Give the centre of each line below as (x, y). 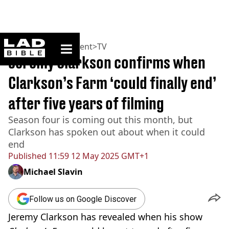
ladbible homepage (75, 43)
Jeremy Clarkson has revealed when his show (105, 217)
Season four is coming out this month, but (100, 120)
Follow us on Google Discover (83, 199)
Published (27, 156)
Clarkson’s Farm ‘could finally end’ (112, 83)
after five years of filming (86, 103)
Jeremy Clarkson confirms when (107, 62)
